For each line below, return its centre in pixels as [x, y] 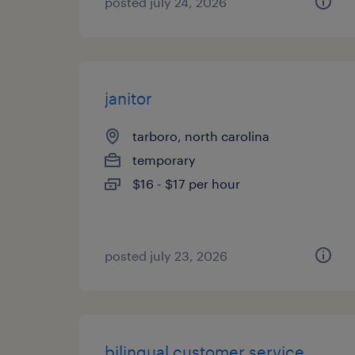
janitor [128, 98]
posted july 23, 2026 [166, 256]
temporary [164, 160]
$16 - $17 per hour [186, 183]
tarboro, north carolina [201, 136]
